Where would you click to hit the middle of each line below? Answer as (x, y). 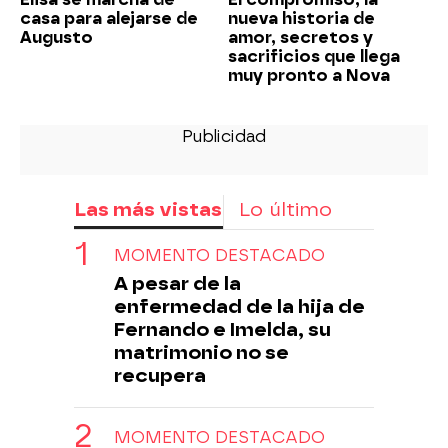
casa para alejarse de (109, 18)
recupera (160, 375)
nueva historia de (301, 18)
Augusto (56, 37)
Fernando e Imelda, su (222, 329)
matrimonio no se (201, 352)
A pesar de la (177, 283)
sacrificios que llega (314, 56)
